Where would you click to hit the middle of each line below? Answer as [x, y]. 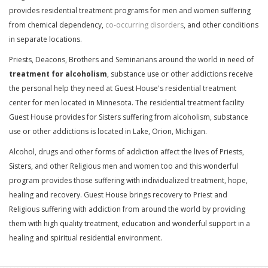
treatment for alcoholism [58, 74]
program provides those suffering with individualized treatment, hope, [128, 180]
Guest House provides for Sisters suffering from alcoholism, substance [129, 117]
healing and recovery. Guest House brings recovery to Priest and [118, 195]
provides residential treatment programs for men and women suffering [130, 10]
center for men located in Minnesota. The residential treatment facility [127, 103]
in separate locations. [45, 39]
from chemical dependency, [57, 25]
